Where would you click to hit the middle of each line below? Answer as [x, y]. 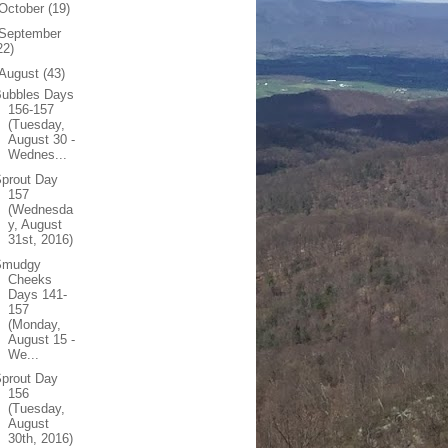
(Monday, [35, 324]
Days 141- [38, 294]
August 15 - [42, 339]
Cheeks [30, 279]
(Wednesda [41, 209]
